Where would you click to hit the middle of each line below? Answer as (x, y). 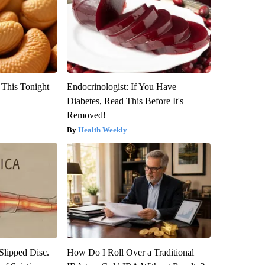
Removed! (86, 115)
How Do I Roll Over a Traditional (130, 252)
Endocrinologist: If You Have (121, 86)
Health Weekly (102, 130)
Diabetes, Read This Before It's (125, 101)
